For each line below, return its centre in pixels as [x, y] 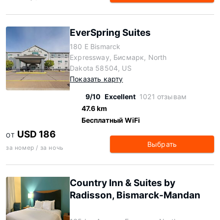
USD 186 [37, 134]
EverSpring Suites [110, 33]
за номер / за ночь [35, 148]
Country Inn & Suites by [123, 183]
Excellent [120, 96]
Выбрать [162, 144]
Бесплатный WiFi [111, 120]
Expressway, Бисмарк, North [118, 57]
